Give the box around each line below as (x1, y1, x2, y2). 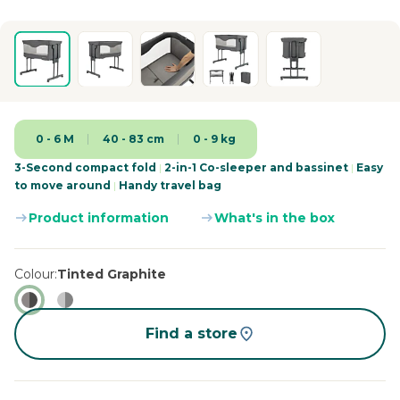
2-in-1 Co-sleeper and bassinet (162, 161, 351, 175)
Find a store (145, 325, 237, 343)
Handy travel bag (116, 179, 221, 193)
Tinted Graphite (57, 266, 166, 283)
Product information (29, 210, 169, 227)
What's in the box (214, 210, 335, 227)
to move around (14, 179, 113, 193)
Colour (14, 266, 54, 283)
